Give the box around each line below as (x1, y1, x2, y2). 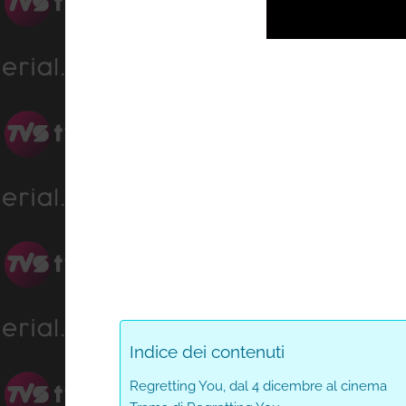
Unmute (303, 29, 342, 40)
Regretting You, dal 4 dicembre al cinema (130, 378, 387, 395)
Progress (367, 24, 399, 34)
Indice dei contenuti (130, 342, 285, 362)
